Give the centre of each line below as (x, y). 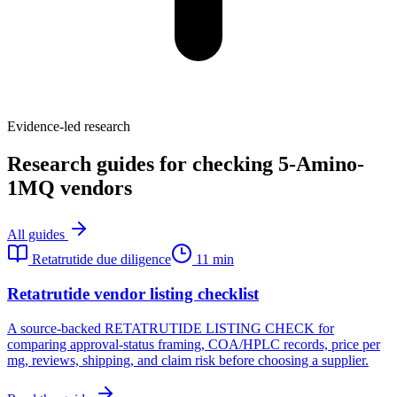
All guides (38, 235)
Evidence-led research (69, 127)
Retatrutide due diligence (101, 260)
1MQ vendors (70, 188)
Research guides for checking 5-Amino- (186, 164)
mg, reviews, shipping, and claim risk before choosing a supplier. (188, 360)
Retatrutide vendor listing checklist (133, 293)
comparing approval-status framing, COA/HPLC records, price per (194, 344)
